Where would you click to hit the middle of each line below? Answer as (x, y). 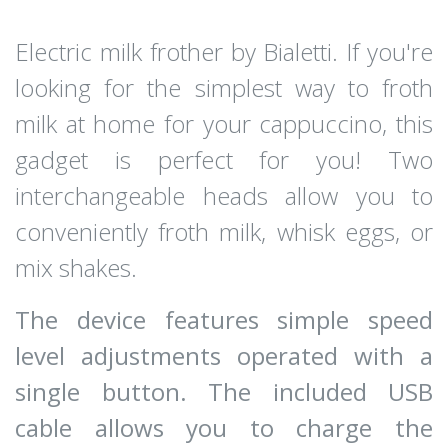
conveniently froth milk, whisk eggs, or (224, 232)
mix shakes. (76, 268)
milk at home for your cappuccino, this (224, 124)
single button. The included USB (224, 392)
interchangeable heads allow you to (224, 196)
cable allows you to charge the (224, 428)
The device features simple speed (224, 320)
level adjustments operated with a (224, 356)
